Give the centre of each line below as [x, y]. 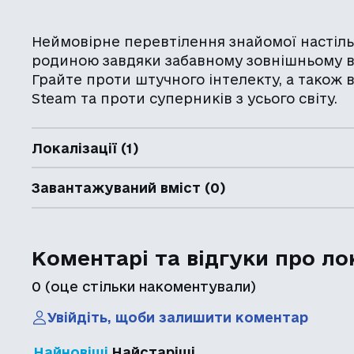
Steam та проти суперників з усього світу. [185, 98]
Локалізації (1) [85, 148]
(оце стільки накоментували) [149, 286]
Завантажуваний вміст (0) [129, 188]
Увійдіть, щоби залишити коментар [178, 317]
